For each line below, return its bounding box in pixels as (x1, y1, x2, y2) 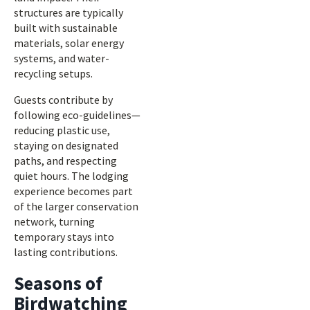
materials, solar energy (14, 36, 124, 50)
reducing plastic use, (14, 123, 110, 137)
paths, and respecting (14, 154, 117, 167)
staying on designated (14, 138, 118, 152)
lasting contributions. (14, 245, 118, 259)
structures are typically (14, 6, 123, 19)
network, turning (14, 215, 95, 228)
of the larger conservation (14, 199, 138, 213)
